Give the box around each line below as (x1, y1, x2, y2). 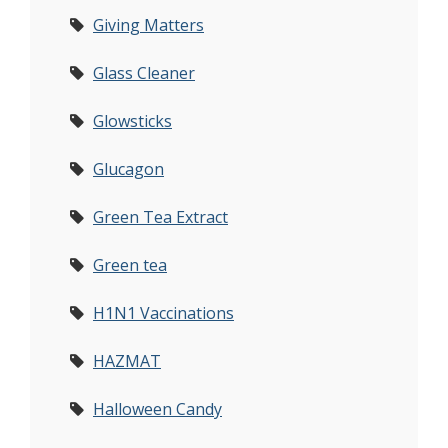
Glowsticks (93, 110, 172, 132)
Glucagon (93, 158, 164, 180)
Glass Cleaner (93, 62, 195, 84)
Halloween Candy (93, 398, 222, 420)
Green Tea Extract (93, 206, 228, 228)
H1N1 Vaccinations (93, 302, 234, 324)
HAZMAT (93, 350, 161, 372)
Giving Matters (93, 14, 204, 36)
